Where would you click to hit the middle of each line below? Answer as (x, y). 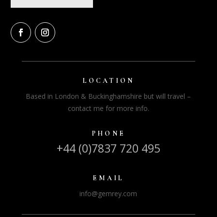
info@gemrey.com (108, 193)
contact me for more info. (108, 108)
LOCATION (108, 80)
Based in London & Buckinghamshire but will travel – (108, 96)
